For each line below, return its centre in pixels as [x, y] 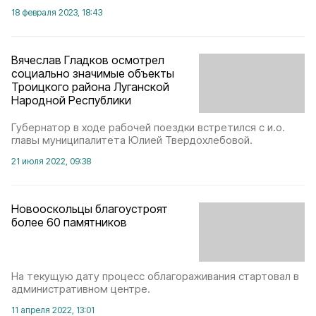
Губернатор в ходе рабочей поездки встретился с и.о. [148, 127]
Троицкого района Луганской [90, 86]
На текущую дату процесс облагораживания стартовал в [155, 276]
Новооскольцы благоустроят [90, 208]
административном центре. [81, 289]
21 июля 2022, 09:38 [51, 161]
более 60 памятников [69, 222]
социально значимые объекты [93, 73]
